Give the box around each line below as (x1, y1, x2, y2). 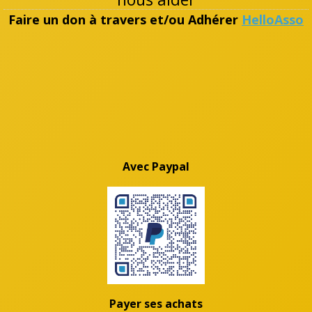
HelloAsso (242, 10, 304, 28)
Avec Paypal (123, 158, 189, 174)
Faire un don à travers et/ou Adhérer (8, 10, 242, 28)
